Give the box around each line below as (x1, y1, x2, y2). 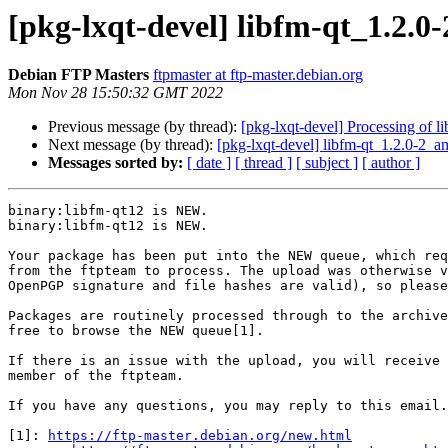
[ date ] (187, 154, 231, 172)
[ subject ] (296, 154, 358, 172)
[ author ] (362, 154, 420, 172)
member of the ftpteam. (8, 368, 184, 384)
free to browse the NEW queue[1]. (8, 323, 264, 339)
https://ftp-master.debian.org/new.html (48, 428, 352, 444)
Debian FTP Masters (8, 66, 149, 84)
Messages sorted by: (48, 154, 183, 172)
